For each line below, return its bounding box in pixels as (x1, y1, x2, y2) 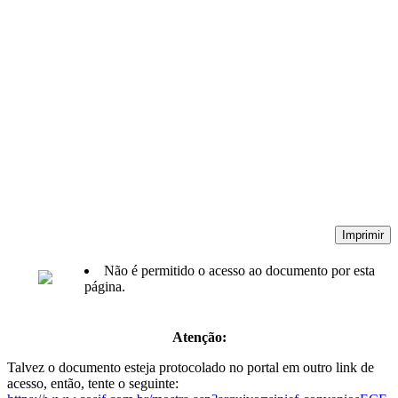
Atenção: (171, 330, 227, 346)
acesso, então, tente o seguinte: (7, 376, 179, 392)
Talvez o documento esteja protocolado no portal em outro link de (7, 360, 374, 376)
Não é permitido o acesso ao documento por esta (104, 263, 375, 279)
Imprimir (342, 228, 384, 243)
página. (84, 279, 125, 295)
